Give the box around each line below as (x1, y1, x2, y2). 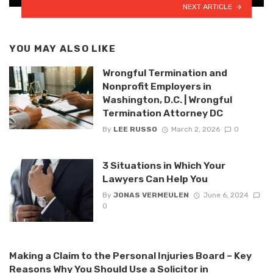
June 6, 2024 (202, 191, 249, 200)
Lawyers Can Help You (102, 172, 208, 185)
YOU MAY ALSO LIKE (9, 43, 116, 55)
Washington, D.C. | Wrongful (102, 93, 232, 105)
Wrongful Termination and (102, 66, 227, 79)
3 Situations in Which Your (102, 159, 225, 171)
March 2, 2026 (171, 124, 220, 133)
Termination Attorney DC (102, 107, 223, 119)
